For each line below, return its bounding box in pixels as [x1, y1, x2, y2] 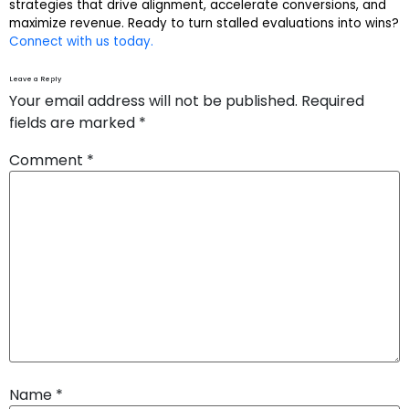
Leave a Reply [9, 74, 61, 85]
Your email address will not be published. [9, 90, 298, 112]
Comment [9, 149, 87, 171]
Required [301, 90, 364, 112]
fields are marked [9, 112, 139, 134]
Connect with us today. [9, 33, 153, 51]
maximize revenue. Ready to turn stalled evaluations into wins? [9, 15, 399, 33]
